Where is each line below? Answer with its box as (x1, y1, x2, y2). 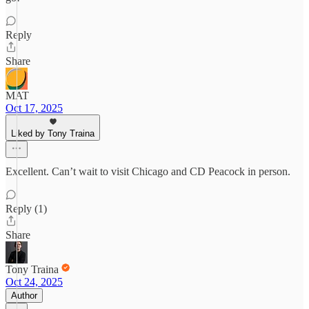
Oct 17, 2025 (6, 102, 63, 114)
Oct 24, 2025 (6, 276, 63, 288)
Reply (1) (6, 203, 47, 215)
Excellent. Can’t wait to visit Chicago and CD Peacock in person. (6, 166, 290, 177)
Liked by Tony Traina (11, 128, 94, 139)
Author (11, 290, 37, 301)
